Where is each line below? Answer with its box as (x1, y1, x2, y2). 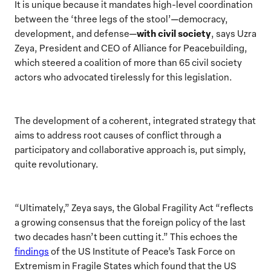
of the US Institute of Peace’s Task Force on (49, 244, 235, 257)
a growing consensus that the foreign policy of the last (15, 215, 246, 228)
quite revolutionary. (15, 157, 99, 170)
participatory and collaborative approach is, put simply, (15, 143, 246, 155)
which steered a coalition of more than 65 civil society (15, 56, 242, 68)
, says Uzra (211, 27, 256, 39)
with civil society (137, 26, 211, 40)
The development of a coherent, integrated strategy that (15, 114, 256, 126)
